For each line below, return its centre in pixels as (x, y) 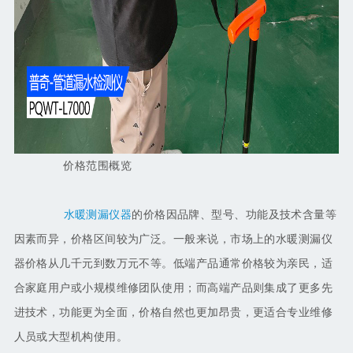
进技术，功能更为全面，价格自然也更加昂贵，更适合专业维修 (173, 313)
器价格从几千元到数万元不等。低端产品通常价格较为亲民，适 (173, 264)
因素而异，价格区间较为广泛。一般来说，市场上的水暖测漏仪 (173, 240)
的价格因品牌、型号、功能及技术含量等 (234, 215)
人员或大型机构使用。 (71, 337)
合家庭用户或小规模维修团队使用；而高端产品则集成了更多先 (173, 288)
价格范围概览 (86, 166)
